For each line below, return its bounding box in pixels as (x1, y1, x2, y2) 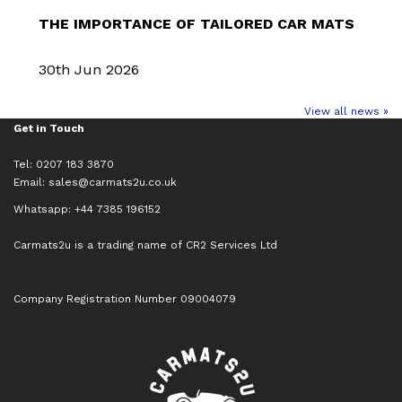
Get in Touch (13, 121, 84, 135)
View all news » (304, 104, 389, 118)
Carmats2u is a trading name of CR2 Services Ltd (13, 238, 277, 251)
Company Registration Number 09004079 (13, 292, 236, 305)
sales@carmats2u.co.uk (48, 175, 177, 188)
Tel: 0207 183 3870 (13, 157, 114, 170)
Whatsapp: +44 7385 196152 (13, 202, 161, 215)
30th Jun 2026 (38, 61, 139, 79)
